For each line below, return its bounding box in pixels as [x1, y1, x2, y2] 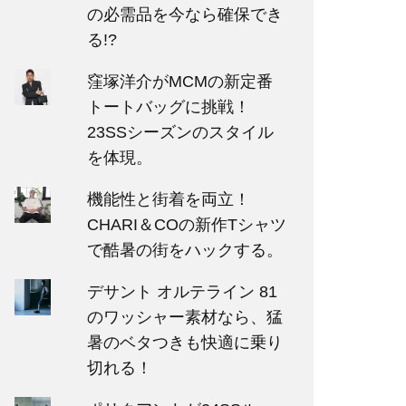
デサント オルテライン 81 [86, 283, 277, 301]
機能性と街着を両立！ [86, 190, 250, 208]
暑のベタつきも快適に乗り [86, 333, 283, 352]
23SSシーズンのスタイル [86, 123, 274, 141]
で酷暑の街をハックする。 [86, 241, 283, 259]
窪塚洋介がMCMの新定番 [86, 72, 273, 91]
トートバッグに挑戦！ [86, 98, 250, 116]
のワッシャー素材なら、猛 [86, 308, 283, 326]
